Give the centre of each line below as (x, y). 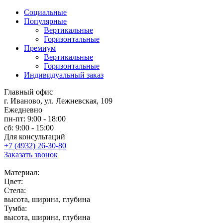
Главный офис (28, 92)
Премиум (40, 48)
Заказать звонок (31, 155)
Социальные (45, 12)
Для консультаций (35, 137)
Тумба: (15, 209)
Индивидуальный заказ (64, 75)
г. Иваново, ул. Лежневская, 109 (58, 101)
